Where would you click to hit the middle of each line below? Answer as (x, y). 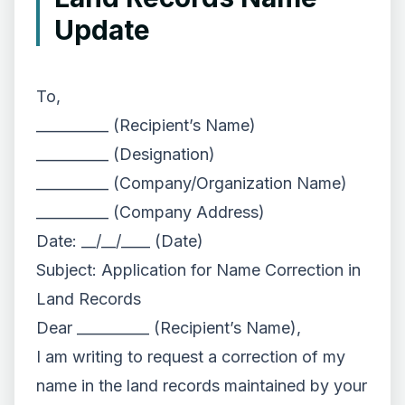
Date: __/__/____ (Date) (120, 241)
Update (102, 30)
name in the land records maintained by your (202, 386)
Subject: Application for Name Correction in (198, 270)
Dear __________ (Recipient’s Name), (169, 328)
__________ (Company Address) (151, 212)
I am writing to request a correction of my (191, 357)
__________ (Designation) (126, 154)
